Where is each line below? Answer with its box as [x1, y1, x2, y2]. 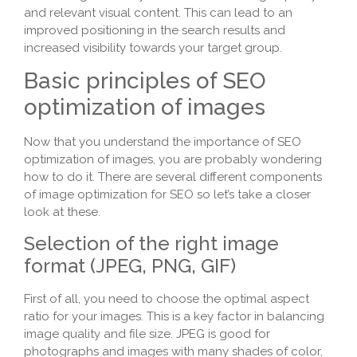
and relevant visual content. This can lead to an [24, 5, 292, 20]
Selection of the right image [24, 231, 279, 255]
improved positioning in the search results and [24, 22, 285, 37]
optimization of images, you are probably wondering [24, 152, 322, 167]
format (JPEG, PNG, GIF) [24, 253, 236, 277]
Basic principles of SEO [24, 68, 266, 95]
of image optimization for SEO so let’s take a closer [24, 187, 311, 202]
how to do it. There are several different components [24, 170, 322, 185]
